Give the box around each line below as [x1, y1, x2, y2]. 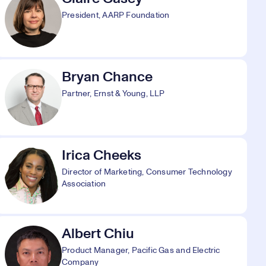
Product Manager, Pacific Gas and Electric [62, 246, 220, 255]
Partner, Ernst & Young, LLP [62, 90, 165, 98]
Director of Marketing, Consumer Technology [62, 168, 232, 176]
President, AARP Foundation [62, 11, 170, 20]
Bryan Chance [62, 70, 153, 84]
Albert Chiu [62, 227, 134, 241]
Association [62, 180, 106, 188]
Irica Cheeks [62, 148, 141, 163]
